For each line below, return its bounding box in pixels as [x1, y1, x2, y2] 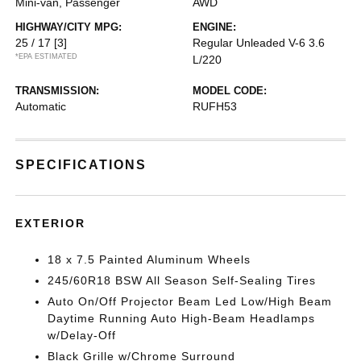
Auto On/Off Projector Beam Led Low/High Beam [48, 295, 333, 308]
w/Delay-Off [48, 329, 117, 342]
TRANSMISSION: [15, 85, 100, 97]
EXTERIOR [15, 217, 86, 230]
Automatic [15, 100, 67, 113]
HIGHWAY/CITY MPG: [15, 21, 122, 33]
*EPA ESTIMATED [15, 52, 78, 60]
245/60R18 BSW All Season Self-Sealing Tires [48, 274, 317, 287]
